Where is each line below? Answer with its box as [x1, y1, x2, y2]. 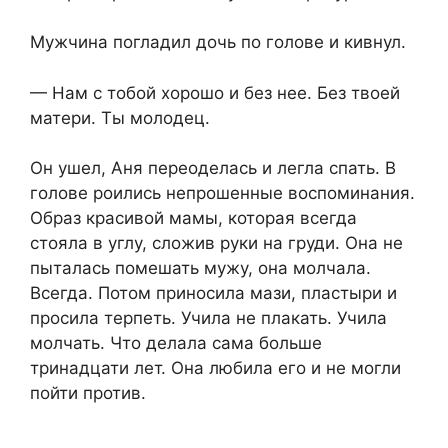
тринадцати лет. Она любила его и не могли [30, 358, 401, 379]
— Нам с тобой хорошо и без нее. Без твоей [30, 82, 400, 103]
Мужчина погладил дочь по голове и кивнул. [30, 32, 406, 53]
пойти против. [30, 383, 146, 404]
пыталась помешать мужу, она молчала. [30, 258, 371, 279]
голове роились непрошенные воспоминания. [30, 183, 415, 204]
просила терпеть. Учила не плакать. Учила [30, 308, 387, 329]
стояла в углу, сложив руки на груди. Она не [30, 233, 403, 254]
